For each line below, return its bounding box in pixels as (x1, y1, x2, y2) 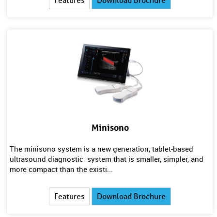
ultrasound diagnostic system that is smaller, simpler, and (10, 154, 203, 164)
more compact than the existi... (10, 164, 113, 174)
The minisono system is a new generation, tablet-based (10, 144, 193, 154)
